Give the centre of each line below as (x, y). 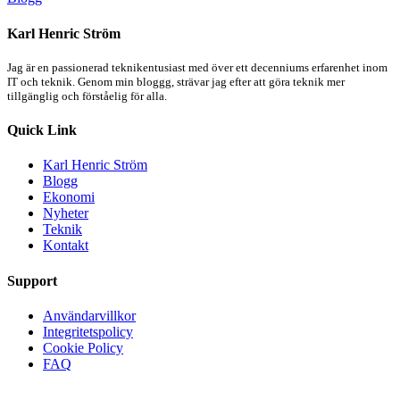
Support (32, 280)
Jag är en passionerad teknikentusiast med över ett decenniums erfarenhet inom (197, 67)
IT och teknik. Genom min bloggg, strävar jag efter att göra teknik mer (176, 81)
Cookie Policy (83, 347)
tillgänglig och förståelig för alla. (87, 96)
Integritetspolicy (88, 331)
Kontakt (66, 246)
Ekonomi (69, 197)
